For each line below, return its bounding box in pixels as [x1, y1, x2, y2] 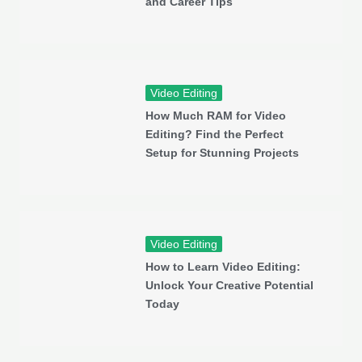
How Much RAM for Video [145, 109, 286, 123]
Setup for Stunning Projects [145, 146, 299, 160]
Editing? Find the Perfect [145, 128, 284, 141]
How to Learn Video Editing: [145, 260, 301, 274]
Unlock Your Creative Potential [145, 279, 314, 293]
